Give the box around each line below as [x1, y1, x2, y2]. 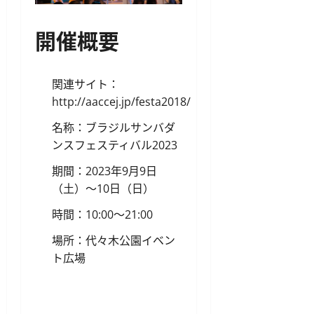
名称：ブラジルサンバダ [52, 119, 175, 135]
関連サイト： [52, 76, 119, 92]
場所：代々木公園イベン [52, 232, 175, 248]
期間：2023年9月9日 [52, 163, 157, 179]
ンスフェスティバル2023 [52, 137, 177, 153]
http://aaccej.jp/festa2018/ [52, 93, 191, 109]
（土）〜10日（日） [52, 180, 154, 196]
